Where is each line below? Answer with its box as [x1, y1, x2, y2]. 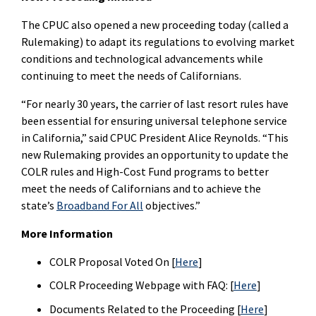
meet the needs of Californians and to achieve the [21, 181, 261, 195]
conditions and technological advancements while [21, 51, 263, 66]
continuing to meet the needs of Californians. [21, 68, 241, 83]
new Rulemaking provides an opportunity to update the [21, 147, 288, 162]
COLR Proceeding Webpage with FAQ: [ [49, 278, 233, 293]
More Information [21, 226, 113, 241]
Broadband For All [56, 197, 143, 212]
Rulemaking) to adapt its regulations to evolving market [21, 34, 295, 49]
